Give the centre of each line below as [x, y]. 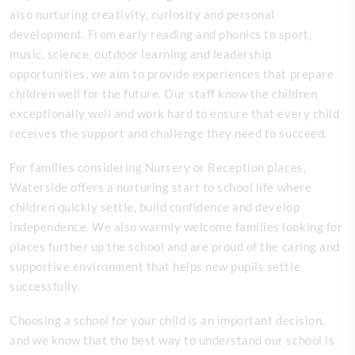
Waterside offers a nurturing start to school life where [161, 187]
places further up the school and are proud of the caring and [175, 246]
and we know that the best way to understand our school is [172, 340]
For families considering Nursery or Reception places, [158, 167]
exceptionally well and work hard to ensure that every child [175, 113]
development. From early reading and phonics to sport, [161, 34]
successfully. [45, 286]
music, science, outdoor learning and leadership [141, 53]
